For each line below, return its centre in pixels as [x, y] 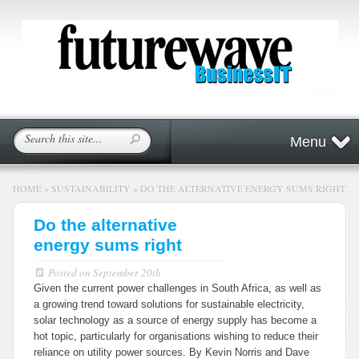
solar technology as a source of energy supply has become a [175, 320]
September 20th [127, 272]
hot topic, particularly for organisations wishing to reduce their [176, 336]
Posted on [71, 272]
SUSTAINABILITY [91, 188]
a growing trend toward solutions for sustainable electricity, [169, 304]
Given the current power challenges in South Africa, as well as [177, 288]
